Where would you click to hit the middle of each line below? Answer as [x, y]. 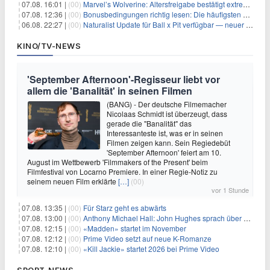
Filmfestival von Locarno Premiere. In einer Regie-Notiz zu [122, 171]
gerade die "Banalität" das [149, 123]
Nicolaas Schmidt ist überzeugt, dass [167, 114]
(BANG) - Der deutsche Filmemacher [167, 104]
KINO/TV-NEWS [49, 46]
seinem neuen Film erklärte [73, 181]
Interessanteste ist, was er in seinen [165, 133]
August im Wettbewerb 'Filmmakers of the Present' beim [118, 162]
